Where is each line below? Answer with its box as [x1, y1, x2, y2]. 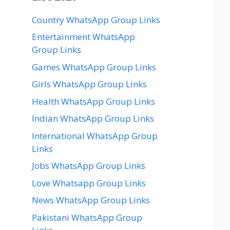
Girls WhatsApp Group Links [32, 78, 147, 90]
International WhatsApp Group [32, 129, 158, 142]
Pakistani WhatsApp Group [32, 211, 142, 223]
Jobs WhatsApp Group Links [32, 160, 145, 172]
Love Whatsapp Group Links [32, 177, 146, 189]
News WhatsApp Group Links [32, 194, 150, 206]
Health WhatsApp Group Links [32, 95, 155, 107]
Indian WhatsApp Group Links [32, 112, 154, 125]
